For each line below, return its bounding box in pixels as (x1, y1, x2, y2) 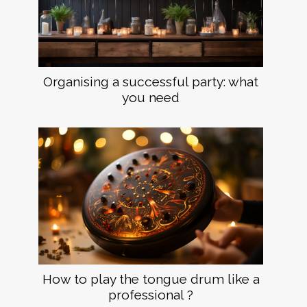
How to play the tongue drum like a (42, 271, 260, 286)
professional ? (108, 286, 193, 302)
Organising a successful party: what (43, 73, 258, 89)
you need (122, 89, 180, 105)
